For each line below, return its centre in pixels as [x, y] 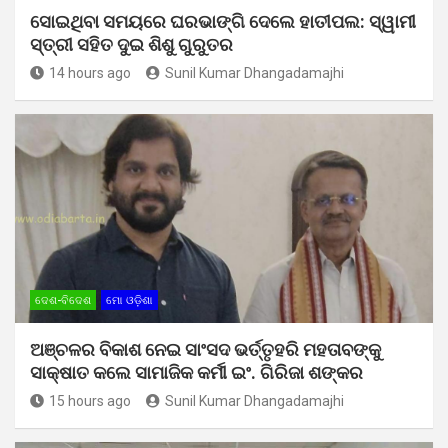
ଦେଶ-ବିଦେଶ [63, 300]
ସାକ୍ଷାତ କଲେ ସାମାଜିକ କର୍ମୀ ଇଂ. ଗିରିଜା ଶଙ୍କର [196, 372]
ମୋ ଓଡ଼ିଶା [129, 300]
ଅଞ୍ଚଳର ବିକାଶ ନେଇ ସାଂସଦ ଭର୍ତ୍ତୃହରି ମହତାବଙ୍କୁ [205, 349]
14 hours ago [90, 72]
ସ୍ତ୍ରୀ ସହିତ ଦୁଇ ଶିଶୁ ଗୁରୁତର [131, 44]
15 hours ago [90, 400]
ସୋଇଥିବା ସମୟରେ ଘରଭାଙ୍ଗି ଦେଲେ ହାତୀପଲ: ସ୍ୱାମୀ [223, 21]
